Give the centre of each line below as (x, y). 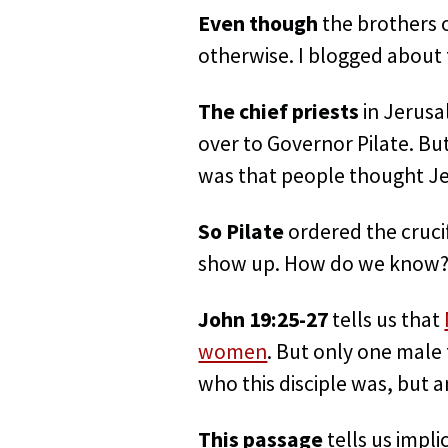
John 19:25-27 (263, 320)
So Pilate (241, 232)
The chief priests (279, 112)
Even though (258, 24)
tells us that (386, 320)
